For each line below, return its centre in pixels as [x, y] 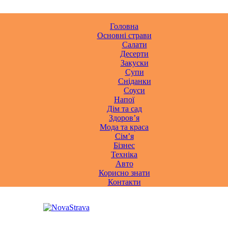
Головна [124, 26]
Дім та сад [124, 109]
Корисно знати [124, 173]
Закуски [134, 63]
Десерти [134, 54]
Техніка [124, 154]
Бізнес [124, 145]
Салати [134, 45]
